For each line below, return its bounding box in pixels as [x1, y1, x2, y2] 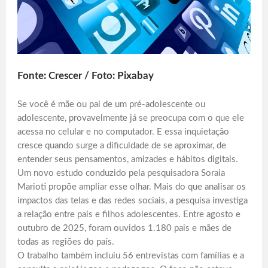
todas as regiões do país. [17, 237, 114, 247]
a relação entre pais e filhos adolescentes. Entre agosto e [17, 210, 240, 220]
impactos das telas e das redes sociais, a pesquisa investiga [17, 196, 248, 206]
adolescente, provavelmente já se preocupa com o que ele [17, 114, 244, 123]
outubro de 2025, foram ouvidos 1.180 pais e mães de [17, 224, 232, 233]
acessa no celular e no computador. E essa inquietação [17, 127, 229, 137]
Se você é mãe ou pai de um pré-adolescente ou [17, 100, 205, 109]
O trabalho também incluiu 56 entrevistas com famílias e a [17, 251, 244, 261]
